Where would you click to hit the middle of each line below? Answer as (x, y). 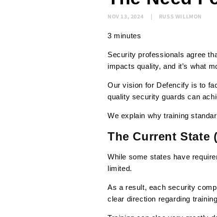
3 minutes (124, 36)
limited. (120, 169)
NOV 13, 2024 (126, 16)
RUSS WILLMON (180, 16)
